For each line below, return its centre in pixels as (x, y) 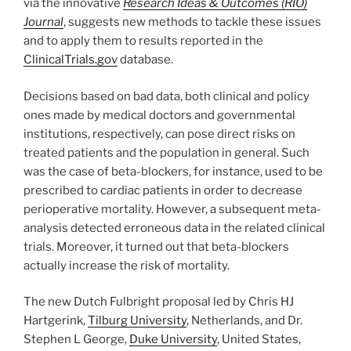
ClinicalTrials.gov (71, 60)
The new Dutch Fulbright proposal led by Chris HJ (159, 302)
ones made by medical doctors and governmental (159, 115)
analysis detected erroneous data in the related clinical (174, 228)
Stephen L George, (76, 340)
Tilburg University (137, 321)
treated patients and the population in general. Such (166, 152)
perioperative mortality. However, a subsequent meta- (172, 209)
